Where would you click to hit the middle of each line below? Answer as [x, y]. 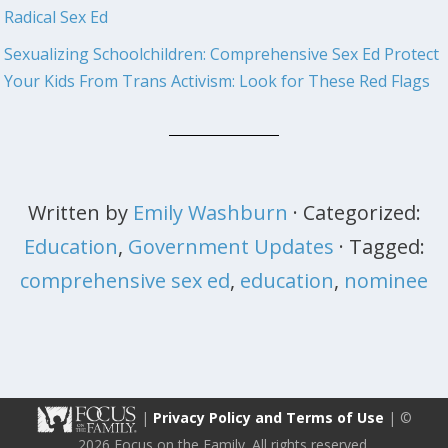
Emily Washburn [210, 212]
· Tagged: [381, 246]
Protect [410, 53]
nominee [386, 280]
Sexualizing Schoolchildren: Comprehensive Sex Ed [192, 53]
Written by [80, 212]
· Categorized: [356, 212]
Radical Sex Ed [56, 16]
